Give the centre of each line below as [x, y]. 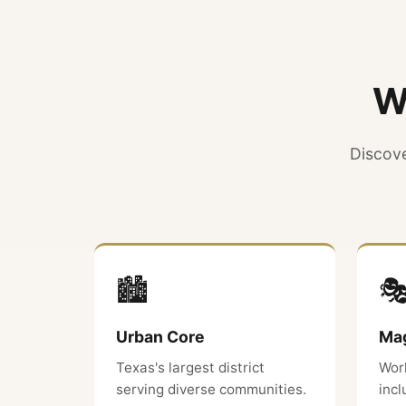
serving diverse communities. [211, 389]
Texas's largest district [190, 367]
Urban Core [160, 337]
